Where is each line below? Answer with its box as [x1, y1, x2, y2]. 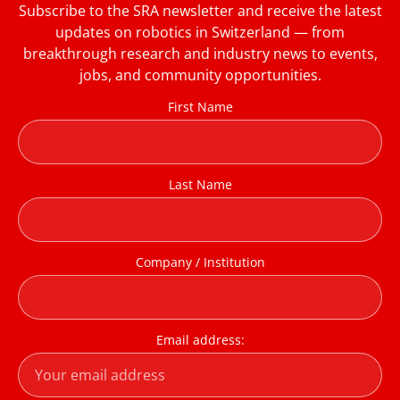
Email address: [155, 330, 245, 348]
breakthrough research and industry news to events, [22, 44, 378, 64]
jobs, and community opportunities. [79, 65, 321, 86]
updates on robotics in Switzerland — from [55, 22, 345, 43]
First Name [167, 97, 233, 115]
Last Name [168, 175, 232, 193]
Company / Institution [135, 253, 265, 271]
